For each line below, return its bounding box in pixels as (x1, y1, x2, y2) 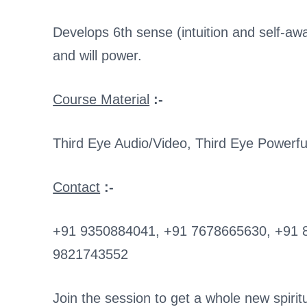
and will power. (53, 48, 143, 64)
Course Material (53, 92, 150, 108)
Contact (53, 180, 101, 195)
